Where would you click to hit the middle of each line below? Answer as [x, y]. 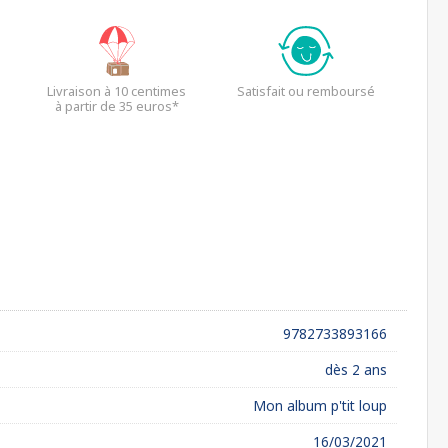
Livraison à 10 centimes [116, 91]
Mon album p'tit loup [320, 405]
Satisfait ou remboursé [306, 91]
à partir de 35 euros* [116, 106]
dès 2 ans [356, 369]
